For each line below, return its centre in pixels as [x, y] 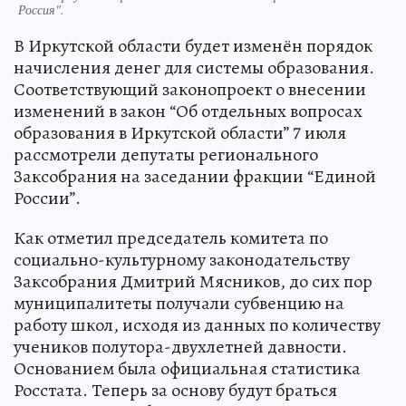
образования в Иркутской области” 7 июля [180, 133]
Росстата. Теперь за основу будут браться [175, 391]
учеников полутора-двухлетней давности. [180, 347]
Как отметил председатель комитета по [171, 238]
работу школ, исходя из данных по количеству [197, 325]
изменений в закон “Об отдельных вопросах [188, 111]
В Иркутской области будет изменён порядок [193, 46]
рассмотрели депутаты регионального [166, 155]
